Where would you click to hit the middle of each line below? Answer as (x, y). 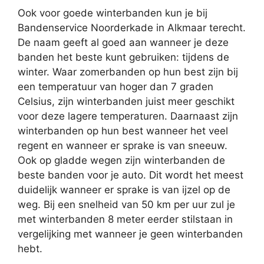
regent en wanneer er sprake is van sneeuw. (123, 146)
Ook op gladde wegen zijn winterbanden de (121, 161)
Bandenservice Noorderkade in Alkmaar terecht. (132, 28)
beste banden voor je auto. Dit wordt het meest (131, 175)
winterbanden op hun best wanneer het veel (123, 131)
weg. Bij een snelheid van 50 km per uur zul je (126, 205)
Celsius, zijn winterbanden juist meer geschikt (126, 102)
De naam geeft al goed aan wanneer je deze (123, 43)
